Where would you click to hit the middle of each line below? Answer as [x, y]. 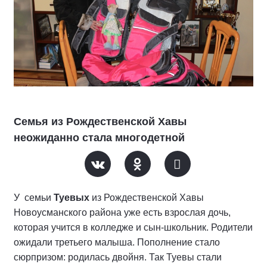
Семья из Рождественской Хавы [100, 122]
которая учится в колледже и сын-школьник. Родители [133, 227]
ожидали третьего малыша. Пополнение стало [117, 242]
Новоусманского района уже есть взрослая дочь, [122, 212]
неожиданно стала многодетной [99, 138]
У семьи [34, 198]
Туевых [73, 198]
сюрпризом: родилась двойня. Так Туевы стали [118, 257]
